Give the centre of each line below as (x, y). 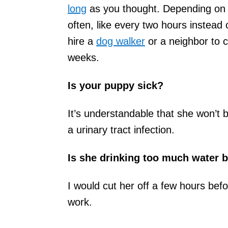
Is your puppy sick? (116, 85)
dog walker (121, 41)
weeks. (83, 57)
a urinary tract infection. (121, 130)
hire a (82, 41)
